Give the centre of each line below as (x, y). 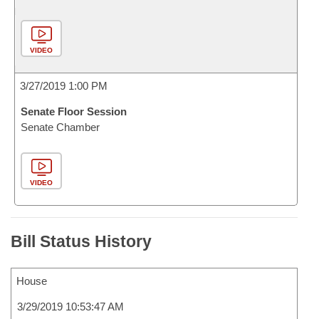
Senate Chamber (60, 127)
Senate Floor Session (74, 111)
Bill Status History (81, 241)
